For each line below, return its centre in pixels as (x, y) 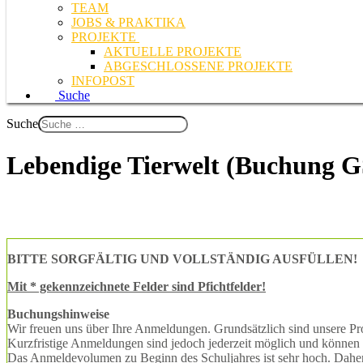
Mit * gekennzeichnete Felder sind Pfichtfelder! (137, 286)
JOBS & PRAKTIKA (128, 22)
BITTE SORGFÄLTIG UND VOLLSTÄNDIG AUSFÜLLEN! (182, 258)
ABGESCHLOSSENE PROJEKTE (198, 66)
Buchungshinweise (58, 314)
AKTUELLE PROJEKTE (173, 51)
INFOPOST (103, 81)
